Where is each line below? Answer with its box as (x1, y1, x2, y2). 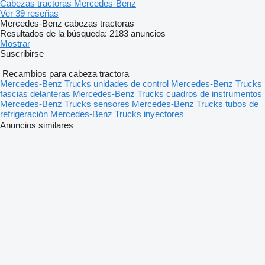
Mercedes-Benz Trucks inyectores (50, 109, 184, 119)
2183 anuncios (109, 28, 166, 39)
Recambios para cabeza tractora (2, 69, 129, 79)
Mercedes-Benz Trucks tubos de (132, 99, 258, 109)
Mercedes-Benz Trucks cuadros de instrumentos (73, 89, 262, 99)
